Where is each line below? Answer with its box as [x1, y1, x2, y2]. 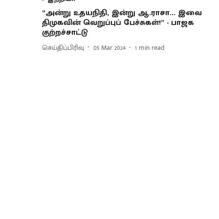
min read [139, 42, 165, 53]
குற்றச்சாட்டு [42, 26, 88, 40]
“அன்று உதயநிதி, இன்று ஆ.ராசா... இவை [42, 6, 202, 20]
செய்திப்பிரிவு [42, 42, 84, 53]
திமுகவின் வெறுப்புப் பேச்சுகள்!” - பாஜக [42, 16, 194, 30]
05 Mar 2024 [93, 42, 126, 53]
